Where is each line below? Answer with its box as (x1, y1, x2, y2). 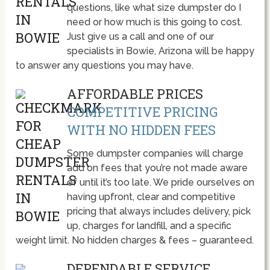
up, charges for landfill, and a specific (66, 220, 231, 232)
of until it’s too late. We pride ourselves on (66, 177, 254, 189)
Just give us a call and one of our (66, 31, 214, 43)
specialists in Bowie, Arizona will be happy (66, 45, 254, 57)
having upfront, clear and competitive (66, 191, 236, 203)
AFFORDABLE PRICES (66, 85, 203, 103)
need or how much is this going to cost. (66, 16, 242, 28)
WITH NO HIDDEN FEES (66, 121, 216, 139)
